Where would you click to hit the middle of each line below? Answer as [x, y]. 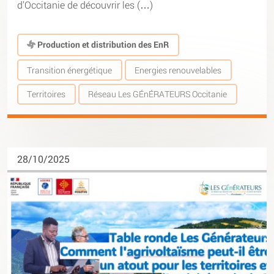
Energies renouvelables [178, 70]
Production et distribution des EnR [102, 45]
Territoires [46, 94]
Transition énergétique [70, 70]
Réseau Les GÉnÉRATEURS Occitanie [158, 94]
